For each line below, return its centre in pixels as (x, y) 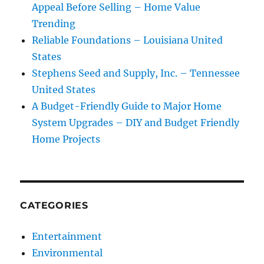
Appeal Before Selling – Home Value (116, 7)
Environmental (67, 253)
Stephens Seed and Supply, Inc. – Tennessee (136, 73)
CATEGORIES (54, 206)
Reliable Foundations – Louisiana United (128, 40)
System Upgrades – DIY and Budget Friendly (136, 123)
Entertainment (67, 237)
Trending (54, 24)
